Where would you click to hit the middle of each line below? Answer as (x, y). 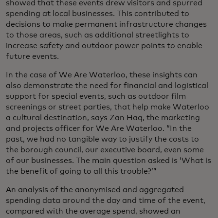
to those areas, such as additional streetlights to (98, 35)
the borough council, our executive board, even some (105, 150)
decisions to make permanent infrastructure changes (106, 24)
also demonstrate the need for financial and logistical (107, 85)
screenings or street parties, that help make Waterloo (108, 107)
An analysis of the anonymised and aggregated (95, 190)
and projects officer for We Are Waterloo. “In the (99, 128)
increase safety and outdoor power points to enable (104, 45)
